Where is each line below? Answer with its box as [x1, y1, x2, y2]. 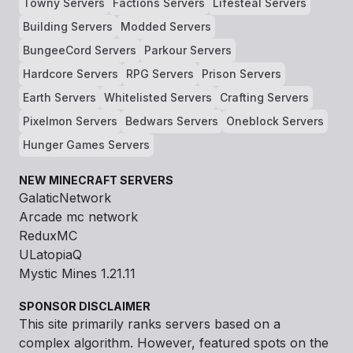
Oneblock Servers [226, 114, 324, 128]
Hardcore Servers [23, 67, 118, 80]
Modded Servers [121, 20, 211, 33]
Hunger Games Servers [23, 138, 150, 151]
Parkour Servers [144, 43, 232, 57]
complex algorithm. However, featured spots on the [19, 335, 329, 351]
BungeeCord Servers [23, 43, 136, 57]
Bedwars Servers [125, 114, 218, 128]
